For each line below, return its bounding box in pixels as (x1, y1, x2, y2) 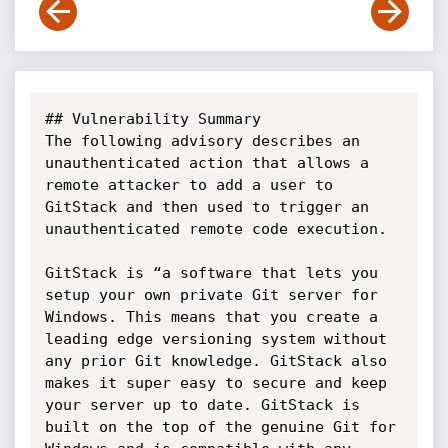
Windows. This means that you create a (44, 308, 378, 326)
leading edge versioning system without (44, 330, 387, 348)
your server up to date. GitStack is (44, 396, 360, 414)
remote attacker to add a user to (44, 176, 333, 194)
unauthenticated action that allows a (44, 154, 369, 172)
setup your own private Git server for (44, 286, 378, 304)
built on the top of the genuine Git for (44, 418, 396, 436)
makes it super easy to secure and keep (44, 374, 387, 392)
